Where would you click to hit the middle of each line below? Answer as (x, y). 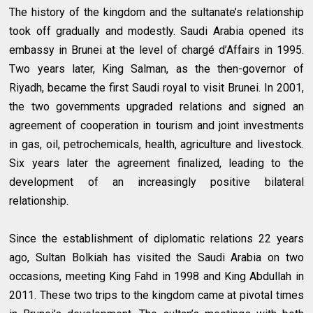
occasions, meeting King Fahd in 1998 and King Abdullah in (156, 277)
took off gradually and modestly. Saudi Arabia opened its (156, 31)
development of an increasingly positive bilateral (156, 182)
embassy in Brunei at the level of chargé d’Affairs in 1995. (156, 50)
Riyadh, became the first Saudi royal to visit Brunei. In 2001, (156, 88)
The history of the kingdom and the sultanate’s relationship (156, 13)
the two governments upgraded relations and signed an (156, 107)
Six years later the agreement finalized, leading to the (156, 163)
